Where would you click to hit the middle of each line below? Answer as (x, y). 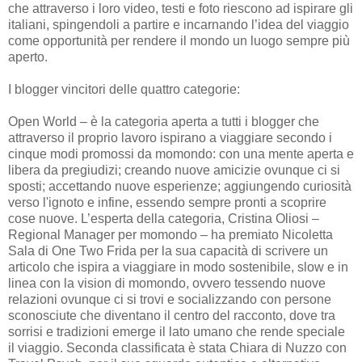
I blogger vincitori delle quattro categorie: (124, 89)
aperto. (28, 57)
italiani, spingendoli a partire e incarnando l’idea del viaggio (179, 24)
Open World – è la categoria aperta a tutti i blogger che (164, 121)
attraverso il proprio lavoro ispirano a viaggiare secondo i (170, 137)
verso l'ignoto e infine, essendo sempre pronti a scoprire (167, 202)
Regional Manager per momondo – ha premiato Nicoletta (170, 234)
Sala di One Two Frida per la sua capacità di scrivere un (168, 250)
